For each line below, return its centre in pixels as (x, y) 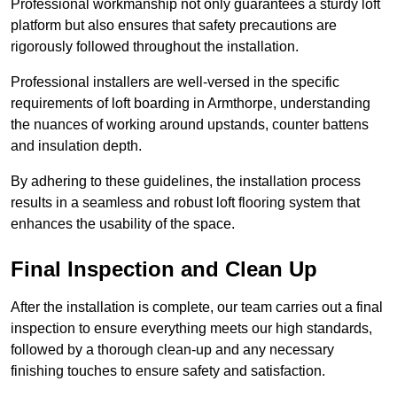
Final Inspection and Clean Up (164, 269)
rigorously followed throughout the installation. (155, 47)
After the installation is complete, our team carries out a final (197, 307)
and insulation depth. (76, 146)
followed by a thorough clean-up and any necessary (172, 350)
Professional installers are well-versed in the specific (175, 82)
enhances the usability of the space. (123, 224)
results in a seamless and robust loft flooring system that (185, 203)
